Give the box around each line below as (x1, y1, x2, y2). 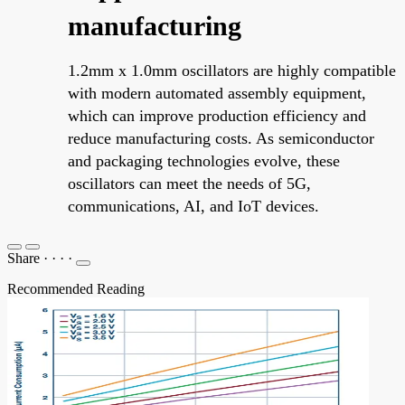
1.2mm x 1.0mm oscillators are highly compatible (68, 61, 396, 80)
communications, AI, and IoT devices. (68, 196, 319, 215)
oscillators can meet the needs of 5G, (68, 174, 311, 193)
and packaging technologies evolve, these (68, 151, 340, 170)
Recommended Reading (7, 280, 145, 297)
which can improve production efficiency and (68, 106, 366, 125)
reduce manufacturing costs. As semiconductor (68, 128, 374, 147)
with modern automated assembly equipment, (68, 83, 366, 102)
